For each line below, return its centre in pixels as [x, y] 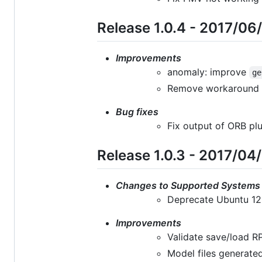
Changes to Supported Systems [188, 186]
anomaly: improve [208, 72]
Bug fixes [137, 111]
